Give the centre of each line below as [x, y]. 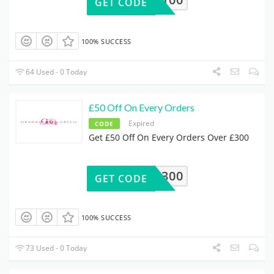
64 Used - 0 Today [56, 72]
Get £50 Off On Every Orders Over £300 [169, 138]
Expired [141, 124]
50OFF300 [152, 176]
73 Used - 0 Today [56, 248]
